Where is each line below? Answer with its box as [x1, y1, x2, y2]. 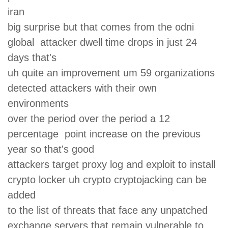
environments [8, 97, 75, 109]
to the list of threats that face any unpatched [8, 204, 211, 216]
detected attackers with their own [8, 82, 157, 94]
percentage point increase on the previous [8, 128, 201, 139]
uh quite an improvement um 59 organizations [8, 67, 218, 78]
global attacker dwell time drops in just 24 [8, 36, 197, 48]
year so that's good [8, 143, 100, 155]
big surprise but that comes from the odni [8, 21, 194, 33]
